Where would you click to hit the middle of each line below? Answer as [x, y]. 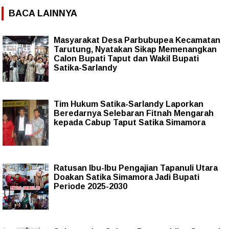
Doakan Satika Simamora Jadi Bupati [127, 177]
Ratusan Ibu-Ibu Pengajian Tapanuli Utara [136, 168]
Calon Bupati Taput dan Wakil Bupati [126, 58]
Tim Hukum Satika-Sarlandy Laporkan [129, 104]
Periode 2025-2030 [90, 186]
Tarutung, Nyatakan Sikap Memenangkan [135, 49]
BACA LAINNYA [43, 13]
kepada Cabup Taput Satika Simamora [130, 122]
